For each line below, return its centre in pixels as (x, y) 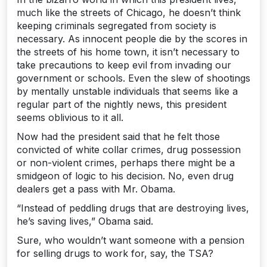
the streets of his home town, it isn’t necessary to (128, 52)
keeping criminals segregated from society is (117, 26)
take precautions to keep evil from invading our (124, 65)
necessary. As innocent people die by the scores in (132, 39)
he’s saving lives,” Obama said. (85, 221)
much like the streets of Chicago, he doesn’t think (129, 13)
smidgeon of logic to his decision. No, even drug (125, 176)
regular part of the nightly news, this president (122, 105)
